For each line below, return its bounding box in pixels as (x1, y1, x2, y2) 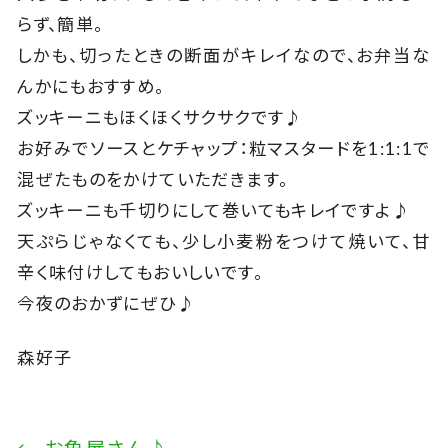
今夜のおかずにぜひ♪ (17, 292, 196, 314)
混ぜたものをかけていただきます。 (17, 168, 289, 190)
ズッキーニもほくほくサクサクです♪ (17, 106, 303, 128)
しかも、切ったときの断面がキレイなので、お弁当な (17, 44, 431, 66)
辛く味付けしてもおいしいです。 (17, 261, 263, 283)
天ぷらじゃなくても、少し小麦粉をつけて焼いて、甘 (17, 230, 431, 252)
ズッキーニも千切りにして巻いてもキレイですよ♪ (17, 199, 410, 221)
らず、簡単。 (17, 13, 104, 35)
